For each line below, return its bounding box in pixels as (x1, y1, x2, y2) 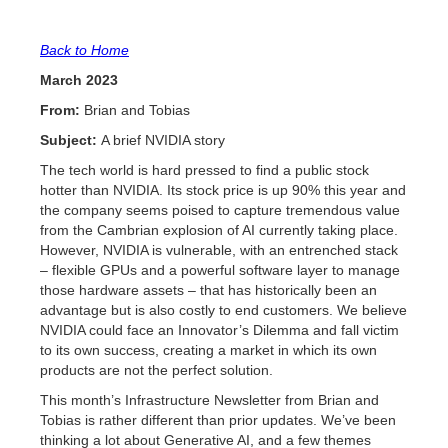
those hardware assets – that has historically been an (40, 282, 377, 298)
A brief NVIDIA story (97, 132, 225, 148)
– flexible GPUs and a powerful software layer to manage (40, 262, 400, 278)
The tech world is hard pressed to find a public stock (40, 162, 369, 178)
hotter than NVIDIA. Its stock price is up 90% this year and (40, 182, 406, 198)
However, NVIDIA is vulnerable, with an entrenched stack (40, 242, 398, 258)
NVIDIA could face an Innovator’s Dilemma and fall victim (40, 322, 399, 338)
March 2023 (40, 72, 118, 88)
